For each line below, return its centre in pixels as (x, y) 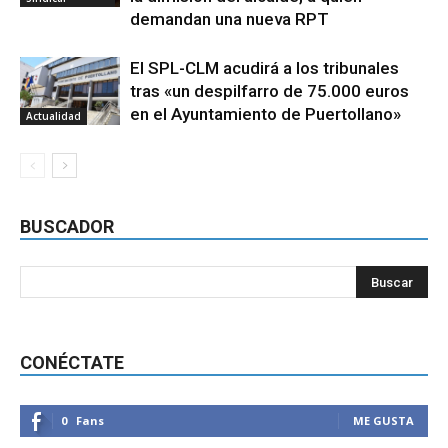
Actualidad (53, 116)
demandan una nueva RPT (229, 18)
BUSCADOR (67, 226)
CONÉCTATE (72, 362)
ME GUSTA (383, 420)
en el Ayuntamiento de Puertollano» (265, 113)
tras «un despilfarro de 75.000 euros (269, 90)
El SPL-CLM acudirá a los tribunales (264, 67)
